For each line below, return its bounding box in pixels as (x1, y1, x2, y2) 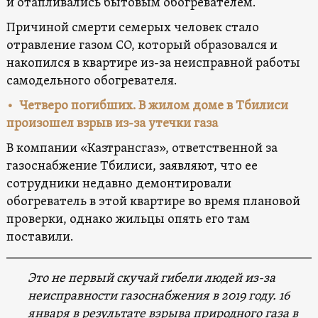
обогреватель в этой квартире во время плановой (6, 193, 300, 210)
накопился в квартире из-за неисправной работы (6, 55, 300, 72)
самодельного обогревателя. (6, 72, 177, 89)
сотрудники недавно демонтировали (6, 175, 231, 192)
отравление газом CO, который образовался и (6, 37, 278, 54)
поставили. (6, 229, 73, 246)
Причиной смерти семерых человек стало (6, 19, 259, 36)
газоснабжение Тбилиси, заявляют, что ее (6, 158, 258, 175)
